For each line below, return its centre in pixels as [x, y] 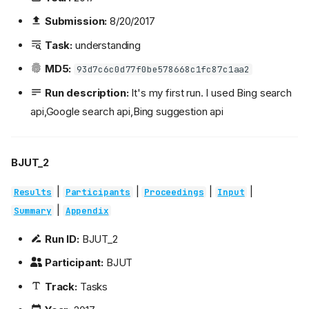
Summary [32, 210]
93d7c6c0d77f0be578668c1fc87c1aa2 [163, 70]
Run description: [87, 92]
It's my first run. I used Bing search [210, 92]
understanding [107, 45]
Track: [61, 286]
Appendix [87, 210]
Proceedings [174, 192]
